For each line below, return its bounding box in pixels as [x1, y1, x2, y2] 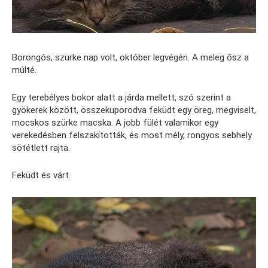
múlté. [12, 64, 36, 75]
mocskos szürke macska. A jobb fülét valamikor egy [12, 117, 218, 128]
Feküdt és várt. [12, 169, 71, 181]
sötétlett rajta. [12, 142, 70, 153]
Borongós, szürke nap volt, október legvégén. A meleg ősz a [12, 51, 249, 63]
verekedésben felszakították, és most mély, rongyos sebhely [12, 129, 252, 141]
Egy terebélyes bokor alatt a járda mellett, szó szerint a [12, 92, 231, 103]
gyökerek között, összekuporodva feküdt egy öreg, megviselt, [12, 104, 256, 115]
